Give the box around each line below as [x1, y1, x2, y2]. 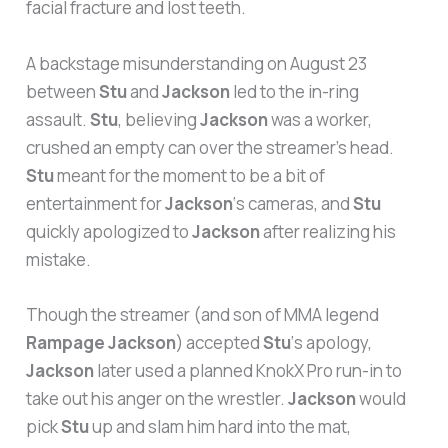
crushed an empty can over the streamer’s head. [26, 135, 395, 159]
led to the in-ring [230, 79, 360, 103]
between [26, 79, 100, 103]
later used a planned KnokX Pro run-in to [94, 358, 403, 382]
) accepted [176, 330, 264, 354]
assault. [26, 107, 91, 131]
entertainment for [26, 191, 166, 215]
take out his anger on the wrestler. [26, 386, 289, 410]
